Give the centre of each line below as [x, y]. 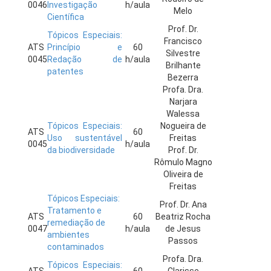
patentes [65, 71]
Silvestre [183, 53]
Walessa [183, 114]
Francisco [183, 41]
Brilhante [183, 65]
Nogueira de [183, 126]
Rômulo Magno [183, 162]
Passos [183, 241]
